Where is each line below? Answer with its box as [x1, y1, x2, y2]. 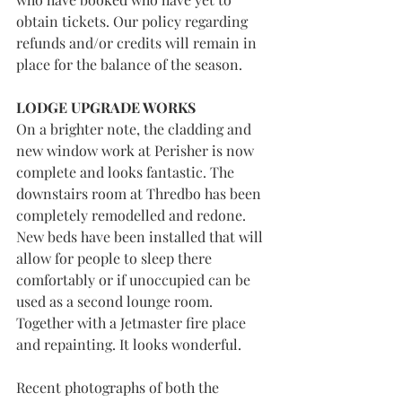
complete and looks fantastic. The [16, 162, 238, 181]
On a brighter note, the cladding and [16, 119, 255, 138]
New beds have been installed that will [16, 227, 267, 246]
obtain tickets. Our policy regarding [16, 12, 251, 31]
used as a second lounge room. [16, 292, 216, 310]
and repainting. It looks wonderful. [16, 335, 241, 354]
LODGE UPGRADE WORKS [16, 98, 196, 117]
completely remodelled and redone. [16, 205, 249, 224]
